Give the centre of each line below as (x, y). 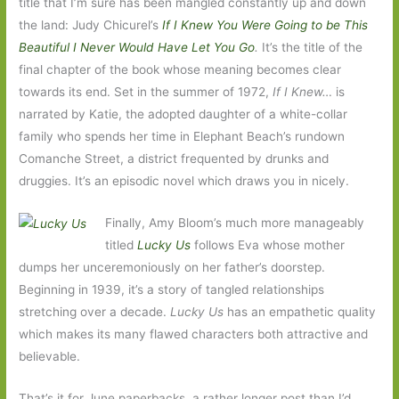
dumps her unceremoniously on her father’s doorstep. (172, 268)
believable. (50, 357)
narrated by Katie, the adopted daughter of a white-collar (183, 114)
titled (121, 245)
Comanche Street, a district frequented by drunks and (174, 159)
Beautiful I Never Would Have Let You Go (137, 48)
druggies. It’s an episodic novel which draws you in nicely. (184, 181)
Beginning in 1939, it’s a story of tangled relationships (172, 290)
